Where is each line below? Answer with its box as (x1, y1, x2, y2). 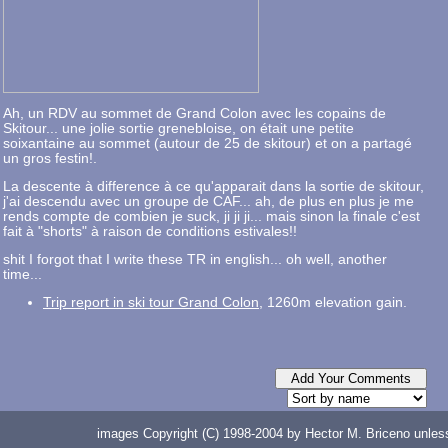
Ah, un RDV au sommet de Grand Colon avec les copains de (3, 105, 386, 121)
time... (3, 266, 42, 282)
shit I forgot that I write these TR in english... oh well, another (3, 251, 387, 267)
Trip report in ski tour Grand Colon (43, 294, 259, 310)
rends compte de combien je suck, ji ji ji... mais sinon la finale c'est (3, 208, 420, 224)
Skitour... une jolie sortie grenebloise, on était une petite (3, 120, 354, 136)
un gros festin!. (3, 150, 97, 166)
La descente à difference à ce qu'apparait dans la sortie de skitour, (3, 178, 424, 194)
